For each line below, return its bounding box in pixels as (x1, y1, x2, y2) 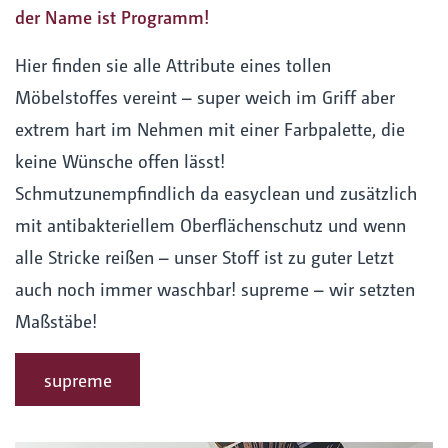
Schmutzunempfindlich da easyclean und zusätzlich (15, 180, 417, 204)
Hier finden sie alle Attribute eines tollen (15, 52, 331, 76)
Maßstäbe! (15, 308, 97, 332)
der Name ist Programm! (15, 4, 210, 28)
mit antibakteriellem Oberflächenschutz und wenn (15, 212, 406, 236)
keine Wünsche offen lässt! (15, 148, 225, 172)
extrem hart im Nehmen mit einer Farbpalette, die (15, 116, 405, 140)
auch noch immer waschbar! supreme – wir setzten (15, 276, 415, 300)
